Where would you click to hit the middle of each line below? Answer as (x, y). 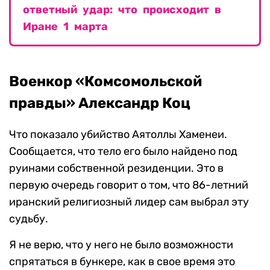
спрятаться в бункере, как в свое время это (122, 262)
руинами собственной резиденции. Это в (116, 168)
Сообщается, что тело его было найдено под (123, 152)
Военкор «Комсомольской (105, 82)
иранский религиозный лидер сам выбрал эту (129, 202)
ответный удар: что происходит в (122, 10)
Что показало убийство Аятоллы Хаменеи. (118, 135)
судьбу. (29, 219)
